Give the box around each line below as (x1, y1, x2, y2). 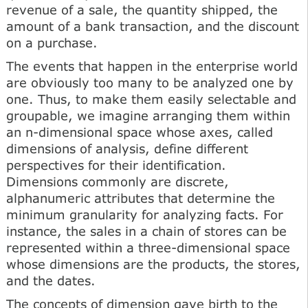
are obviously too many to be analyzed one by (6, 74, 294, 90)
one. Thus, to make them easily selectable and (6, 91, 296, 107)
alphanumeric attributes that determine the (6, 190, 275, 206)
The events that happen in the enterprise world (6, 58, 298, 74)
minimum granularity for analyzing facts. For (6, 206, 283, 222)
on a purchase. (6, 34, 98, 50)
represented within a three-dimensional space (6, 239, 290, 255)
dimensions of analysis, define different (6, 140, 248, 156)
